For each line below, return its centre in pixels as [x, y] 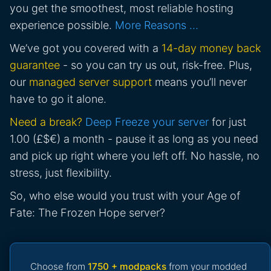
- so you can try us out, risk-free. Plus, [156, 65]
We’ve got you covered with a [86, 48]
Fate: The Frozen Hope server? [87, 213]
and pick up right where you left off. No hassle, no [135, 156]
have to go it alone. [58, 99]
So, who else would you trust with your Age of [125, 196]
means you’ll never [199, 82]
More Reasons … [157, 25]
